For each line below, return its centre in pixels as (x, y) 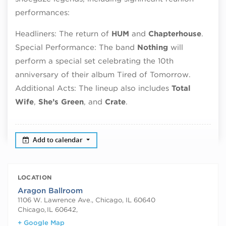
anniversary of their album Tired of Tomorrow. (103, 74)
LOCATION (35, 178)
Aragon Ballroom (50, 190)
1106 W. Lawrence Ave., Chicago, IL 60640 (86, 200)
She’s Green (61, 102)
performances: (42, 12)
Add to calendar (59, 140)
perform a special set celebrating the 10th (94, 61)
